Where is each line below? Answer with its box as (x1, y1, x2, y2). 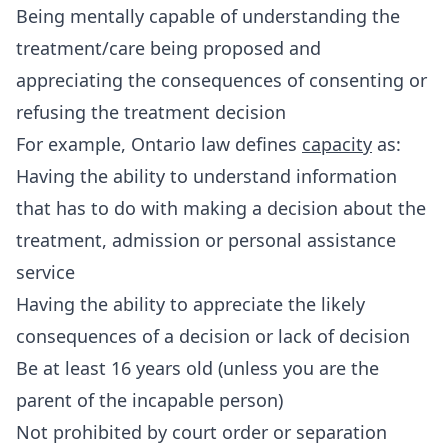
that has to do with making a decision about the (16, 196, 426, 220)
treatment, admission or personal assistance (16, 228, 396, 252)
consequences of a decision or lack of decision (16, 324, 410, 348)
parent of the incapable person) (16, 388, 283, 412)
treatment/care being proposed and (16, 36, 321, 60)
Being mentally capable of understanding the (16, 4, 400, 28)
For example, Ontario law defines (16, 132, 302, 156)
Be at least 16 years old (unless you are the (16, 356, 379, 380)
